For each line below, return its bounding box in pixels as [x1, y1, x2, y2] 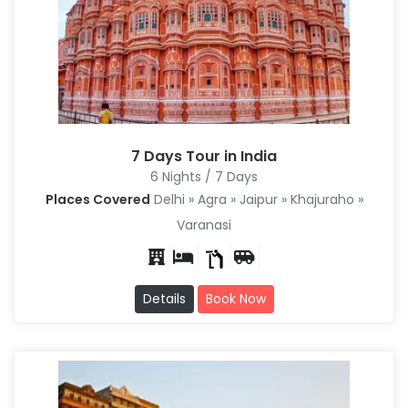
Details [142, 289, 186, 308]
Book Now [205, 289, 266, 308]
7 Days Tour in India [131, 145, 277, 167]
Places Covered [45, 189, 150, 209]
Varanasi [177, 215, 231, 234]
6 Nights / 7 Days [150, 167, 258, 186]
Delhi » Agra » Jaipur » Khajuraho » [149, 189, 363, 209]
